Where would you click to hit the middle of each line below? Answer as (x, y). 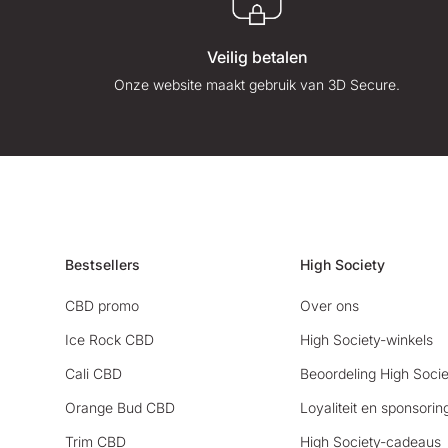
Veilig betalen (257, 56)
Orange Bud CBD (120, 407)
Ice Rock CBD (109, 339)
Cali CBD (93, 373)
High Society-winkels (367, 339)
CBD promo (102, 305)
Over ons (330, 305)
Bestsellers (102, 264)
